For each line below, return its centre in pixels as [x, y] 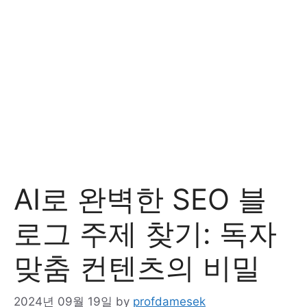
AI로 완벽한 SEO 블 [140, 199]
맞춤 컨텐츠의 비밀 [137, 268]
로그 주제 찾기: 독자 [145, 233]
